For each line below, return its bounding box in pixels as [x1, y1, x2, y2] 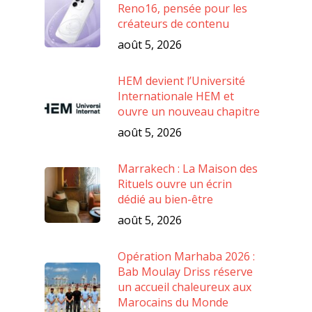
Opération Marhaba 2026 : [118, 248, 255, 264]
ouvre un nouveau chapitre [118, 103, 260, 119]
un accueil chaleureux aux [118, 279, 251, 295]
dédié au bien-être [118, 191, 213, 207]
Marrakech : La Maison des [118, 160, 258, 176]
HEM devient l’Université [118, 72, 245, 88]
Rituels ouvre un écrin [118, 175, 232, 192]
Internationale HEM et [118, 88, 234, 104]
